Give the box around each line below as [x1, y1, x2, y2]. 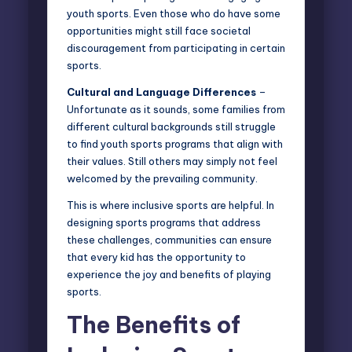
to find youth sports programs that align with [67, 137, 283, 150]
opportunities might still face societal [67, 24, 251, 37]
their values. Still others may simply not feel [67, 154, 277, 167]
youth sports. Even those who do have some [67, 6, 280, 20]
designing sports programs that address [67, 215, 261, 229]
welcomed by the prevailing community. [67, 171, 258, 185]
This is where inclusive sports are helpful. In [67, 198, 274, 211]
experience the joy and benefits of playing [67, 267, 271, 280]
